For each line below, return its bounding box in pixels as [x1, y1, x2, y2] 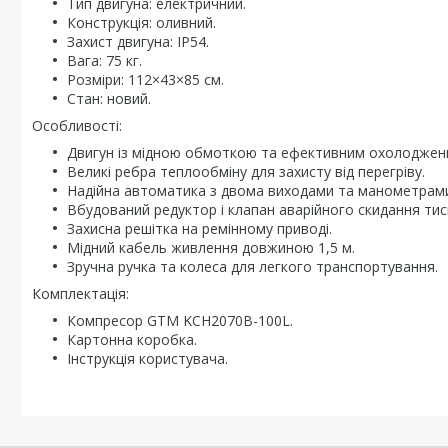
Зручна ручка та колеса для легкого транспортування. [67, 257, 438, 276]
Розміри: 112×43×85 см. [67, 70, 224, 89]
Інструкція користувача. [67, 349, 228, 368]
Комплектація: [32, 284, 129, 303]
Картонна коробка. [67, 330, 197, 349]
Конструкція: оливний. [67, 13, 216, 32]
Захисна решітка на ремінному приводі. [67, 219, 332, 238]
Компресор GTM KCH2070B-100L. [67, 311, 293, 330]
